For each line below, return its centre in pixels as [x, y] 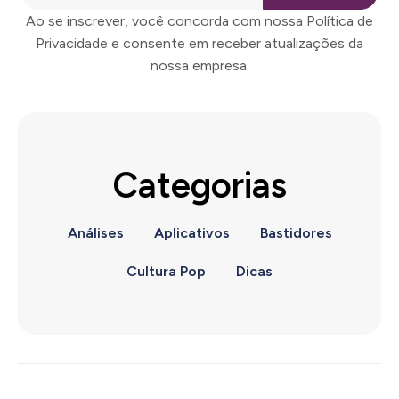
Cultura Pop [166, 271]
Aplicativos [191, 233]
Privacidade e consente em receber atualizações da [199, 43]
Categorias [199, 185]
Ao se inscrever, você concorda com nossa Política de [199, 21]
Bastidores [296, 233]
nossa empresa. [199, 65]
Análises [95, 233]
